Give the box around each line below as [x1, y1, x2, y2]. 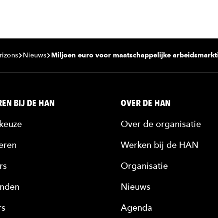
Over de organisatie [121, 119, 201, 129]
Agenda [121, 202, 152, 213]
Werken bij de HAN [121, 140, 199, 150]
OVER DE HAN [121, 97, 170, 109]
